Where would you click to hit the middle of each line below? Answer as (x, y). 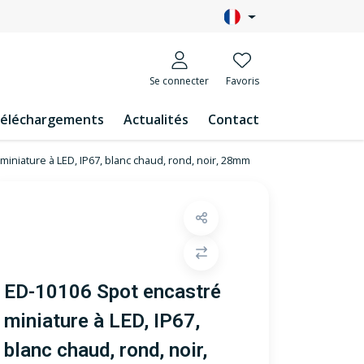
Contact (234, 119)
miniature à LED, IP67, (102, 321)
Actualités (156, 119)
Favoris (242, 81)
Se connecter (179, 81)
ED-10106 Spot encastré (113, 292)
